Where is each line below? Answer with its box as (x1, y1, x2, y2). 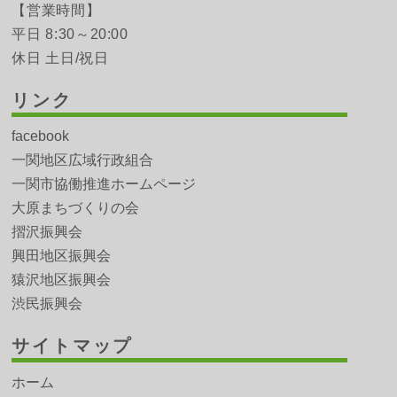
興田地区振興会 (12, 248, 112, 264)
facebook (12, 128, 70, 144)
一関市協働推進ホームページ (12, 176, 197, 192)
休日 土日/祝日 (12, 50, 109, 66)
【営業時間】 (12, 2, 101, 18)
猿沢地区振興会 (12, 272, 112, 288)
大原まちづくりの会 (12, 200, 140, 216)
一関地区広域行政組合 (12, 152, 154, 168)
